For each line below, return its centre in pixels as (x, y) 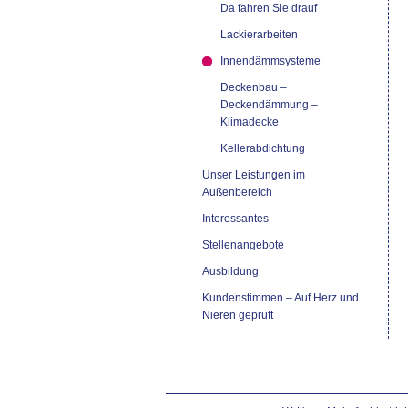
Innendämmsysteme (270, 61)
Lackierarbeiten (259, 35)
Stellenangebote (243, 245)
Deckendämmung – (269, 105)
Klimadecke (249, 122)
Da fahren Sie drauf (268, 8)
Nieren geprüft (237, 315)
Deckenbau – (253, 87)
